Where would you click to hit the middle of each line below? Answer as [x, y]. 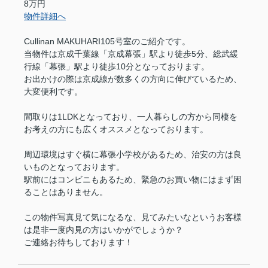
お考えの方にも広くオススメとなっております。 [116, 129]
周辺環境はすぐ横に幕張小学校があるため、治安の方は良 [133, 154]
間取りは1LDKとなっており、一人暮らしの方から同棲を [131, 117]
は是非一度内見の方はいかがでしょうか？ [103, 230]
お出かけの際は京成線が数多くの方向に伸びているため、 [133, 79]
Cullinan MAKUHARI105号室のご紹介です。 [107, 41]
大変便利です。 [53, 92]
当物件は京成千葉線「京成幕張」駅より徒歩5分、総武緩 [131, 54]
